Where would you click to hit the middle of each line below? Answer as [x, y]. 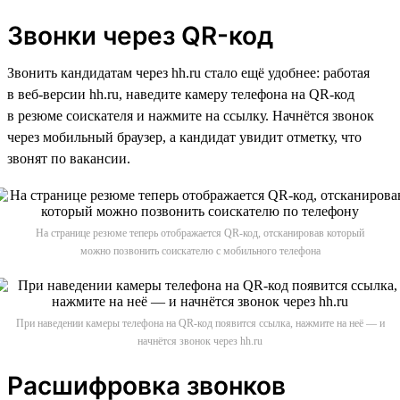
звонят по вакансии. [69, 158]
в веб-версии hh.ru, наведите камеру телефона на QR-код [181, 94]
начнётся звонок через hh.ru [200, 341]
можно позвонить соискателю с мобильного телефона [200, 250]
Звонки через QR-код [140, 35]
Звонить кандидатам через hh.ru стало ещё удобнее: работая [188, 72]
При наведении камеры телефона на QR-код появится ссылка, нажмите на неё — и [200, 323]
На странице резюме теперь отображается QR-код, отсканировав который [200, 233]
